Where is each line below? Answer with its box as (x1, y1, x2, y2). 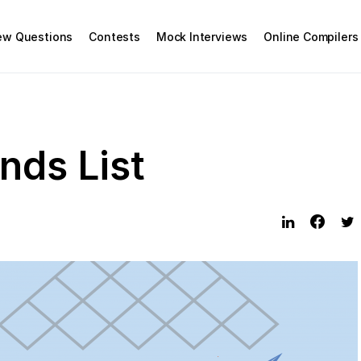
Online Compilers (263, 29, 359, 44)
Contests (89, 29, 140, 44)
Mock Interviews (156, 29, 248, 44)
